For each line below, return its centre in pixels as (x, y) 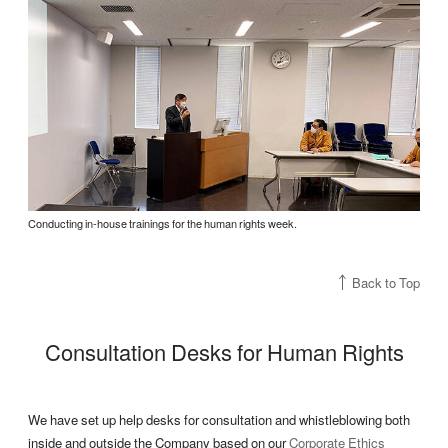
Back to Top (386, 282)
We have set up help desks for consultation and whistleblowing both (219, 420)
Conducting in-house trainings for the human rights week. (162, 224)
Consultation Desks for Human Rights (224, 351)
